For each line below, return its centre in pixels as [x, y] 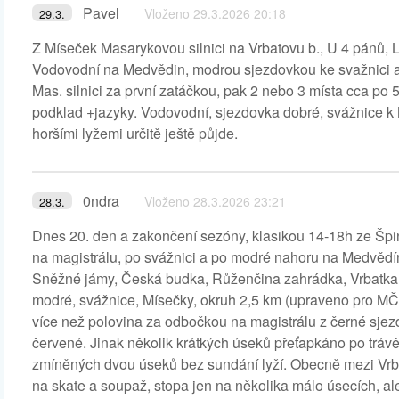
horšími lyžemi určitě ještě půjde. [135, 133]
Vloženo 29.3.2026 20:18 [215, 13]
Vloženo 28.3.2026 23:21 [215, 201]
